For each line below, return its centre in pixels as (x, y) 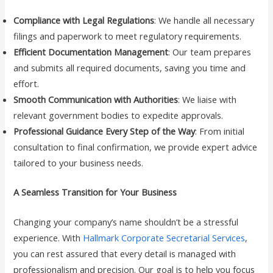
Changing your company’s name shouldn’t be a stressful (126, 222)
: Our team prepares (210, 51)
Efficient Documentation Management (91, 51)
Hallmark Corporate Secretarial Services (164, 237)
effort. (27, 83)
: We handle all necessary (204, 20)
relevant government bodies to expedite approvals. (119, 115)
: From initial (220, 131)
